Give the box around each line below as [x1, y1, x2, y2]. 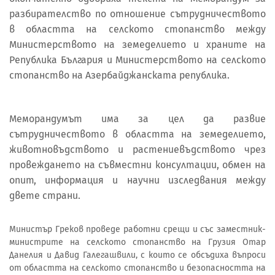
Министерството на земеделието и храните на [9, 39, 266, 51]
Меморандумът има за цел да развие [9, 113, 266, 125]
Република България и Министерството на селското [9, 54, 266, 66]
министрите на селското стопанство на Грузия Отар [9, 236, 266, 247]
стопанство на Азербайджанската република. [9, 69, 230, 82]
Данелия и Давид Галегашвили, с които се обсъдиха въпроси [9, 249, 266, 260]
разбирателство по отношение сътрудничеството [9, 8, 266, 20]
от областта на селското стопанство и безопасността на [9, 262, 266, 273]
